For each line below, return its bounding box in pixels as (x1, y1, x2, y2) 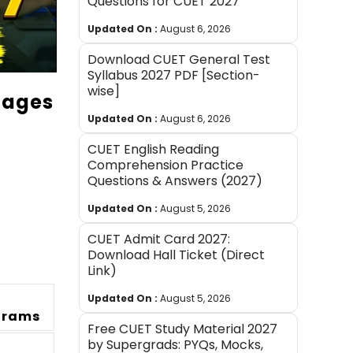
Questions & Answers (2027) (87, 171, 263, 190)
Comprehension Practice (87, 155, 244, 174)
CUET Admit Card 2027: (87, 229, 231, 248)
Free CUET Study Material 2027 (87, 319, 278, 338)
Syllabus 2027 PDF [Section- (87, 65, 261, 84)
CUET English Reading (87, 139, 220, 158)
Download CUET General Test (87, 50, 271, 69)
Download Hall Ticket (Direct (87, 245, 266, 264)
